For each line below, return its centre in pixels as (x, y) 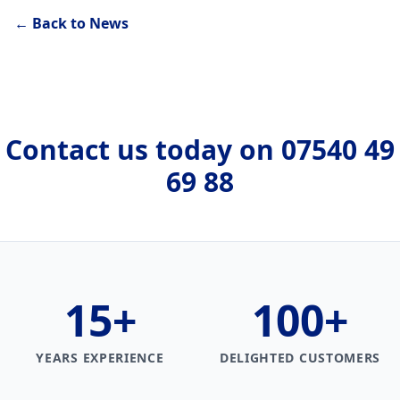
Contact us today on (143, 150)
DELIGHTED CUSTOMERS (300, 358)
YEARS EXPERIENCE (100, 358)
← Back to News (71, 24)
